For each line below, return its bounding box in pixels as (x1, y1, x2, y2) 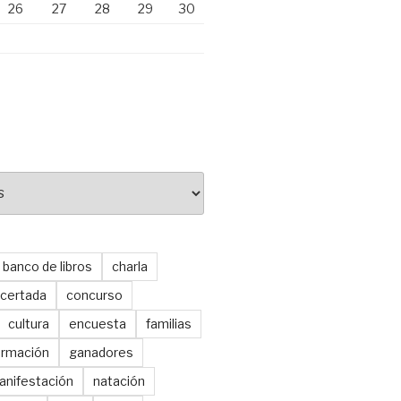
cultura (7, 315, 49, 331)
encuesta (68, 315, 126, 331)
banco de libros (2, 258, 92, 274)
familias (145, 315, 192, 331)
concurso (65, 286, 123, 303)
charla (111, 258, 148, 274)
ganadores (68, 344, 133, 360)
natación (92, 372, 145, 388)
